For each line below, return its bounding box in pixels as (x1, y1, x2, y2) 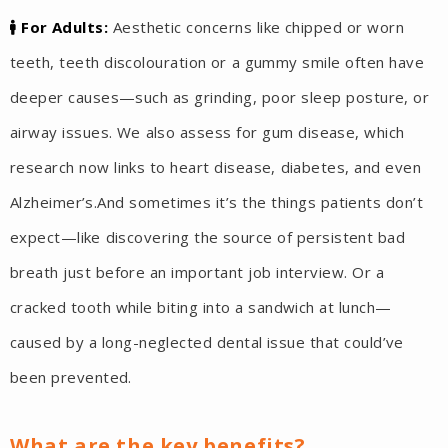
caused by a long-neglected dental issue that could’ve (10, 332, 404, 353)
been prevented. (10, 367, 132, 388)
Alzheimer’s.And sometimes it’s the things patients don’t (10, 192, 424, 213)
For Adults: (16, 17, 109, 38)
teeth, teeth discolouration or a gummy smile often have (10, 52, 424, 73)
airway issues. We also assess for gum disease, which (10, 122, 405, 143)
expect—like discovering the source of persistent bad (10, 227, 406, 248)
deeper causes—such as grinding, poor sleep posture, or (10, 87, 430, 108)
